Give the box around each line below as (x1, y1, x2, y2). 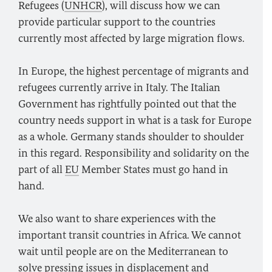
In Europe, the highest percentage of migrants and (18, 64, 249, 78)
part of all (18, 163, 65, 176)
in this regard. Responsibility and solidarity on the (18, 146, 249, 160)
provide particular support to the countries (18, 15, 216, 29)
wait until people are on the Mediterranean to (18, 245, 228, 258)
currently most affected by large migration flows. (18, 32, 245, 45)
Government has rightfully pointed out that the (18, 97, 236, 110)
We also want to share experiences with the (18, 212, 216, 225)
